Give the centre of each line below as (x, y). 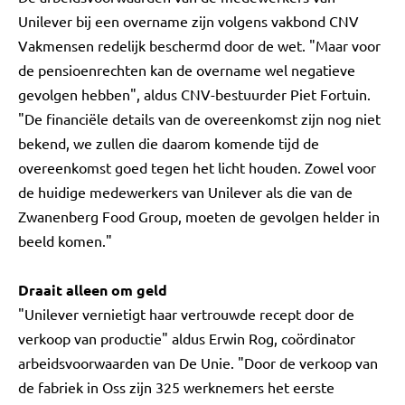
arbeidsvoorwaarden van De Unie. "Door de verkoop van (198, 363)
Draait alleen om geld (93, 290)
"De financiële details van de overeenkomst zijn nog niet (199, 118)
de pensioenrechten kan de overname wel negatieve (187, 70)
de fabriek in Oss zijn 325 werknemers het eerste (176, 387)
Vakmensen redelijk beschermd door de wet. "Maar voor (199, 45)
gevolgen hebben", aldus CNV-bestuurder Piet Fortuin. (194, 94)
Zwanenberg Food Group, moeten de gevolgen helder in (199, 216)
